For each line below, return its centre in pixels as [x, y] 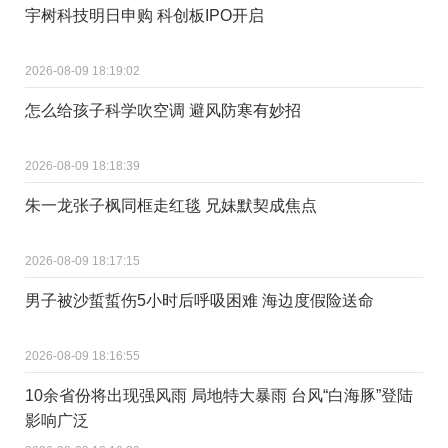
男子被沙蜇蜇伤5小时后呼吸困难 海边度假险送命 [199, 300]
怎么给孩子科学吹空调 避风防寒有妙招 [163, 110]
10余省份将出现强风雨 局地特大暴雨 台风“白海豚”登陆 [219, 395]
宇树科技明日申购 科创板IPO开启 [144, 15]
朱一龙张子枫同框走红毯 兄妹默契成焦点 [171, 205]
